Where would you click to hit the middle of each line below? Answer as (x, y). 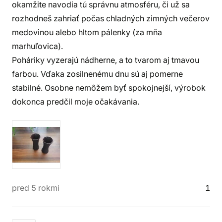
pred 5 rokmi (36, 188)
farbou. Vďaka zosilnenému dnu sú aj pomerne (97, 74)
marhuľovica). (37, 46)
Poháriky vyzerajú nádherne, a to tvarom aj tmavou (106, 60)
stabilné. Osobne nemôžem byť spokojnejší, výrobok (109, 88)
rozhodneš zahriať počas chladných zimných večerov (111, 18)
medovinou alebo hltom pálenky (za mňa (87, 32)
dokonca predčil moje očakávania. (76, 102)
